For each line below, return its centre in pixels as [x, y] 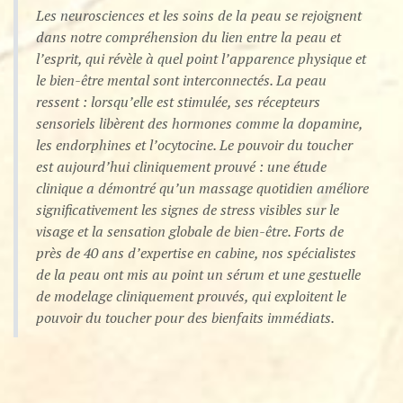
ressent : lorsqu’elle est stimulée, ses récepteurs [178, 102]
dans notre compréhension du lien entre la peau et [188, 37]
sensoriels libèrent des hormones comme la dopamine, [200, 124]
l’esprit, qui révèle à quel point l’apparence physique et [201, 59]
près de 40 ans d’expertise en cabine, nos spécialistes [196, 253]
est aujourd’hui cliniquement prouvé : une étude [181, 167]
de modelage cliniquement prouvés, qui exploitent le [191, 296]
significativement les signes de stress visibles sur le [188, 210]
